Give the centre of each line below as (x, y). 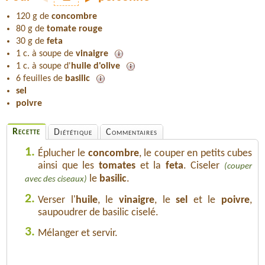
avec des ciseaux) (56, 179)
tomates (117, 166)
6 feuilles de (41, 78)
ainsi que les (68, 166)
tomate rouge (75, 29)
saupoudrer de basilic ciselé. (98, 212)
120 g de (34, 16)
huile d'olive (96, 66)
